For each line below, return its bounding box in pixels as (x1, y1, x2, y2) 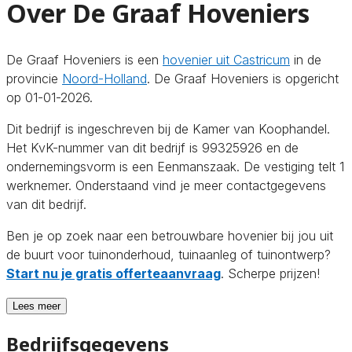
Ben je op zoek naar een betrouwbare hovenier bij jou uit (6, 227, 333, 244)
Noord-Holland (62, 70, 147, 86)
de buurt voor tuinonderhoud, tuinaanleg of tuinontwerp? (6, 246, 331, 262)
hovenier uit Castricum (163, 51, 290, 68)
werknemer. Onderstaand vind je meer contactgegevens (6, 177, 326, 193)
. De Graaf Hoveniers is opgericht (147, 70, 339, 86)
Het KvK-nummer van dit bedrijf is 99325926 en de (6, 139, 299, 156)
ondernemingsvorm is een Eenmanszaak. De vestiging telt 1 (6, 158, 344, 174)
